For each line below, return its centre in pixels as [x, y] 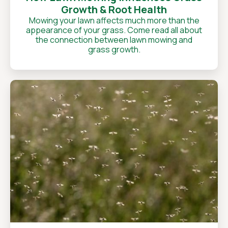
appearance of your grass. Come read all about [114, 30]
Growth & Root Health [114, 9]
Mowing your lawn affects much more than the [114, 20]
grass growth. [114, 49]
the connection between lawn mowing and [114, 40]
